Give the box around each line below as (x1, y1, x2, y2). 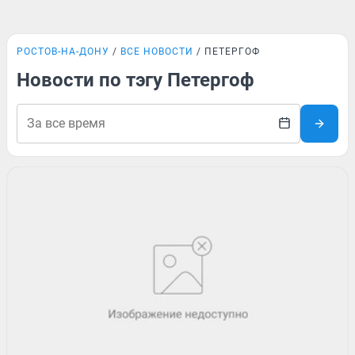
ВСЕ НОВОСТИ (120, 46, 193, 57)
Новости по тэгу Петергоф (17, 69, 254, 91)
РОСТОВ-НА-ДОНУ (17, 46, 109, 57)
